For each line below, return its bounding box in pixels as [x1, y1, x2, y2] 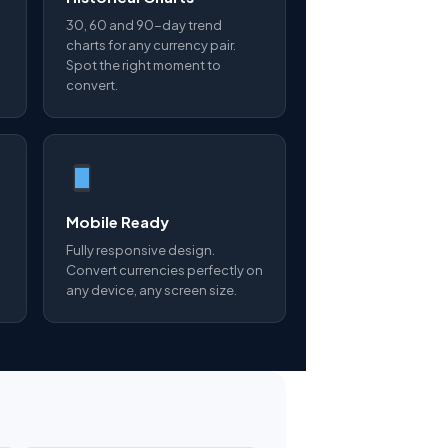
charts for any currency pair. [66, 37, 236, 53]
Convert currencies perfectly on [66, 262, 263, 278]
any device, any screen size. [66, 282, 237, 298]
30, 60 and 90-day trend [66, 17, 222, 33]
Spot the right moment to [66, 57, 221, 73]
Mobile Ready [66, 212, 169, 231]
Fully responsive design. [66, 242, 215, 258]
